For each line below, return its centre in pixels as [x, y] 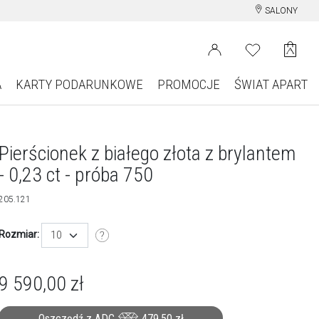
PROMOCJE [188, 84]
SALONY [280, 11]
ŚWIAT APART [271, 84]
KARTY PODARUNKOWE [79, 84]
